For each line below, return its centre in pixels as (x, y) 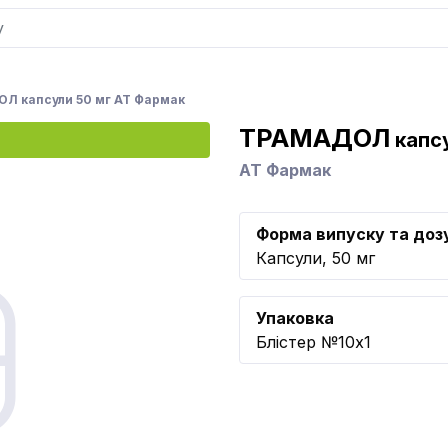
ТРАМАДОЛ (314, 138)
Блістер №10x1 (313, 342)
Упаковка (295, 318)
